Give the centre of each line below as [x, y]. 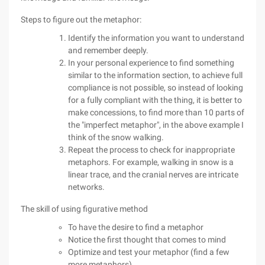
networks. [86, 187]
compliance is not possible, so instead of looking [156, 88]
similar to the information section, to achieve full [155, 75]
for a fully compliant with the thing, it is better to [155, 100]
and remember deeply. [108, 50]
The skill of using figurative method [84, 209]
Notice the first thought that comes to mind [147, 240]
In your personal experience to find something [151, 63]
